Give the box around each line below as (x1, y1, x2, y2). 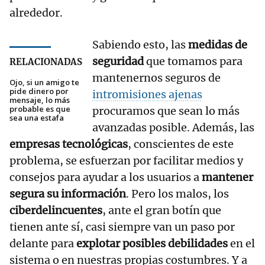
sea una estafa (9, 112, 64, 124)
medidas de (188, 38, 247, 52)
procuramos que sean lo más (92, 104, 240, 118)
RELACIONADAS (9, 56, 82, 68)
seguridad (92, 54, 144, 69)
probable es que (9, 104, 70, 115)
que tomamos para (144, 54, 243, 69)
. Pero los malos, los (126, 187, 229, 201)
